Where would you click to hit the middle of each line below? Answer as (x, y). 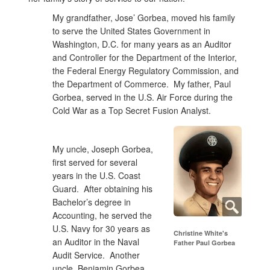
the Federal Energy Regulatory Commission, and (146, 71)
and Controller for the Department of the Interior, (145, 57)
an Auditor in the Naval (96, 242)
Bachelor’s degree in (92, 202)
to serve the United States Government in (131, 31)
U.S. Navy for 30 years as (101, 228)
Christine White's (201, 233)
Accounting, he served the (102, 215)
